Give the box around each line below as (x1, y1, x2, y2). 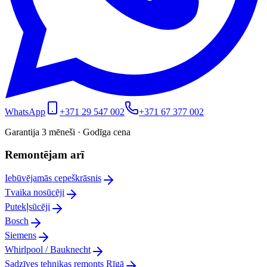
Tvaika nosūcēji (5, 187, 64, 197)
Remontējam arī (5, 148, 84, 162)
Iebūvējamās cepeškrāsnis (5, 173, 101, 183)
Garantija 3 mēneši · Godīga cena (5, 126, 131, 137)
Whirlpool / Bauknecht (5, 244, 91, 254)
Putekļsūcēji (5, 201, 50, 212)
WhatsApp (5, 106, 45, 117)
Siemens (5, 230, 36, 240)
